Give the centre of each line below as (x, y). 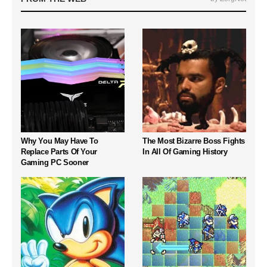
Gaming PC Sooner (55, 162)
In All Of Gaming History (185, 151)
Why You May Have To (60, 141)
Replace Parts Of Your (59, 151)
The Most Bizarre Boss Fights (194, 141)
